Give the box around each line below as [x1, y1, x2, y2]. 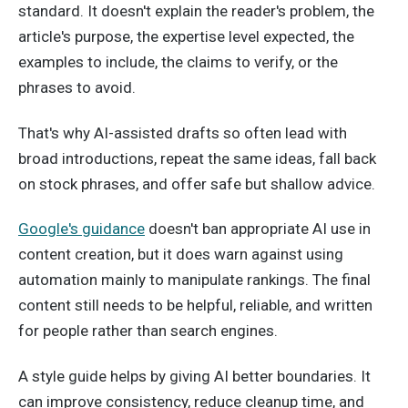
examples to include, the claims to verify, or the [18, 52, 338, 71]
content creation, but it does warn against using [18, 245, 343, 264]
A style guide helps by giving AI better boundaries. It [18, 367, 371, 386]
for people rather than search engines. [18, 321, 278, 341]
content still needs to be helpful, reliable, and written [18, 296, 372, 315]
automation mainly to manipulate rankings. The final [18, 270, 371, 290]
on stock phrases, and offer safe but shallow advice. [18, 174, 375, 193]
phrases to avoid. [18, 77, 136, 97]
